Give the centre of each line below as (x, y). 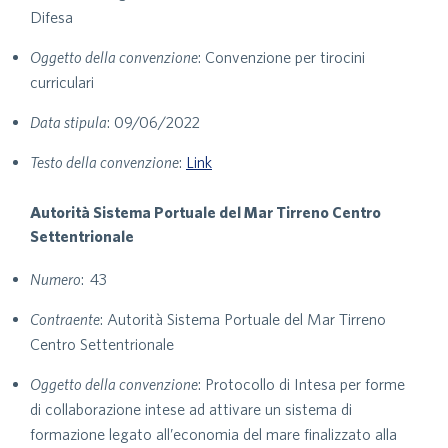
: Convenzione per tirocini (281, 57)
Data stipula (68, 122)
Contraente (65, 319)
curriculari (62, 82)
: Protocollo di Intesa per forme (301, 384)
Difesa (51, 17)
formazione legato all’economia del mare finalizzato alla (213, 434)
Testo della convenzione (104, 162)
